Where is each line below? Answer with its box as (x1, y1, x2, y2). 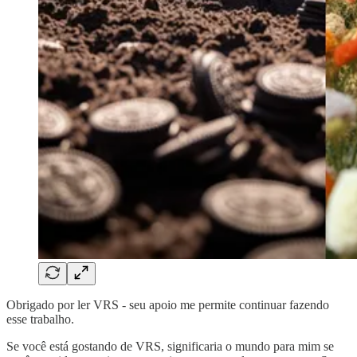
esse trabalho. (6, 312, 74, 326)
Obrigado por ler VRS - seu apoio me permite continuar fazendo (6, 297, 329, 312)
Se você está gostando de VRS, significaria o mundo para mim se (6, 339, 334, 353)
